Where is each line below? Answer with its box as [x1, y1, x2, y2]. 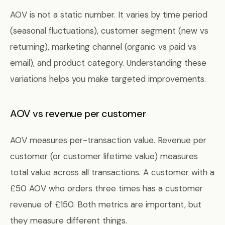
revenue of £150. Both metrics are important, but [10, 199, 201, 210]
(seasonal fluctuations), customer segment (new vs [10, 25, 208, 36]
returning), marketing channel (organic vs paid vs [10, 41, 196, 52]
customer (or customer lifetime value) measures [10, 151, 198, 162]
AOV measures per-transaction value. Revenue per [10, 135, 206, 146]
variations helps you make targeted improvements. [10, 73, 206, 84]
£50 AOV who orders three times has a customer [10, 183, 203, 194]
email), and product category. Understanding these [10, 57, 206, 68]
